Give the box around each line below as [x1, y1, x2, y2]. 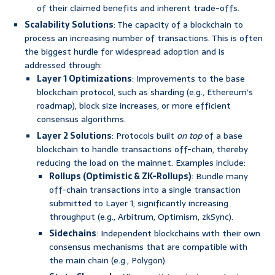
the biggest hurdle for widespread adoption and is [25, 45, 225, 59]
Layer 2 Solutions [37, 129, 112, 143]
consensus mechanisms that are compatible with [49, 240, 247, 254]
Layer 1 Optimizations [37, 72, 132, 86]
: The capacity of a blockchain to [114, 18, 243, 32]
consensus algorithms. [37, 112, 126, 126]
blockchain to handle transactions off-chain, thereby [37, 142, 248, 157]
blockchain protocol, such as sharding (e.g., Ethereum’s [37, 85, 253, 99]
